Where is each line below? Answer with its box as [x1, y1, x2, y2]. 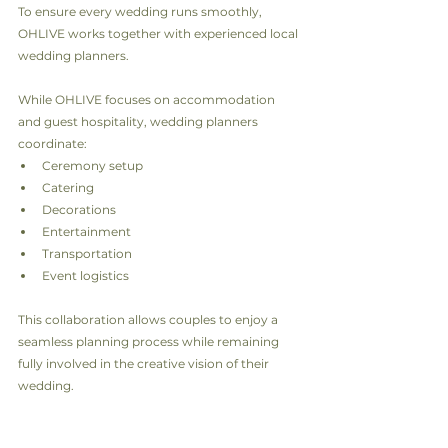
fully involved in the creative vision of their [18, 356, 272, 372]
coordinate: [18, 136, 87, 152]
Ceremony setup [42, 158, 143, 174]
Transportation [42, 246, 132, 262]
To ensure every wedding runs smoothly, [18, 4, 265, 20]
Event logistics [42, 268, 129, 284]
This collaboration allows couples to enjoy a [18, 312, 281, 328]
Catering [42, 180, 94, 196]
